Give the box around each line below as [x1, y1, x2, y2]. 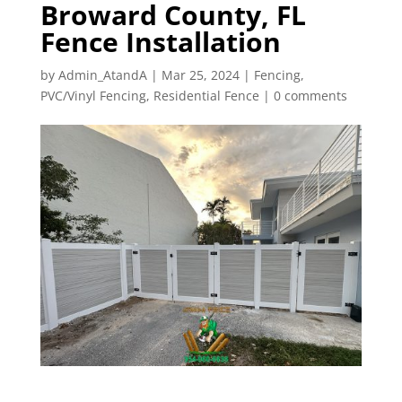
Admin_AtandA [57, 66, 147, 83]
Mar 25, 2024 [161, 66, 240, 83]
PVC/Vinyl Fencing [39, 87, 146, 104]
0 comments [273, 87, 347, 104]
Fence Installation [39, 23, 281, 60]
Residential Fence [153, 87, 259, 104]
